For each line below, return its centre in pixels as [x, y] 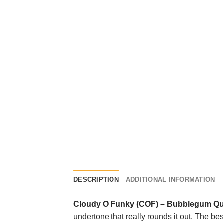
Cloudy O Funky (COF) [116, 204]
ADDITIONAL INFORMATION [170, 180]
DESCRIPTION [96, 180]
